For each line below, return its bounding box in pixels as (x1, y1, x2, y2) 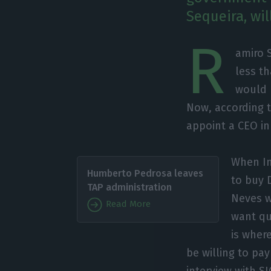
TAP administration (87, 181, 172, 193)
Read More (103, 198, 151, 210)
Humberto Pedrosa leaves (87, 167, 203, 179)
